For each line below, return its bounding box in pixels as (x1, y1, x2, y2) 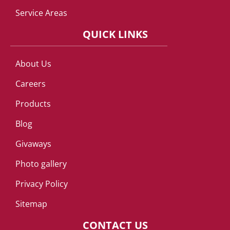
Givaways (15, 138, 51, 150)
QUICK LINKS (82, 27, 148, 42)
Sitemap (15, 198, 47, 210)
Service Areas (15, 7, 67, 19)
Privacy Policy (15, 178, 68, 190)
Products (15, 98, 51, 110)
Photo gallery (15, 158, 67, 170)
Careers (15, 78, 46, 90)
